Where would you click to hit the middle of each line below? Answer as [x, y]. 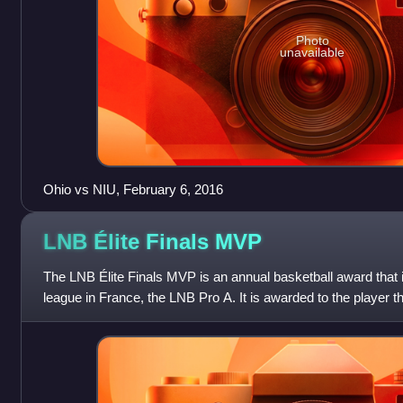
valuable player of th [101, 318]
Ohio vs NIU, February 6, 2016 [133, 189]
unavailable [313, 53]
